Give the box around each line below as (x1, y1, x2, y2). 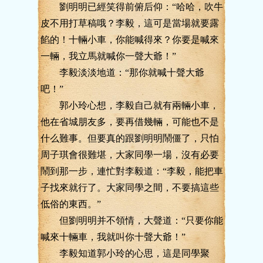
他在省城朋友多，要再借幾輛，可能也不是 (41, 117, 219, 127)
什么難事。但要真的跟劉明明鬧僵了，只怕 (41, 133, 219, 143)
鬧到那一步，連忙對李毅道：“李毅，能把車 (41, 166, 223, 176)
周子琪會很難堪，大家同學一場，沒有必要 (41, 150, 219, 160)
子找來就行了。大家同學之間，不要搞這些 (41, 183, 219, 193)
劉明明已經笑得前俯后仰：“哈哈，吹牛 (41, 2, 223, 12)
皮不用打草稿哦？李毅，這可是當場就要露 (41, 18, 219, 28)
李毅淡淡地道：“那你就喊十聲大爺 (41, 68, 204, 77)
